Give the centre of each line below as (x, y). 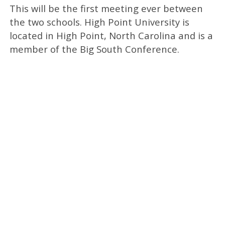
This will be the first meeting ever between (106, 8)
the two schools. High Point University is (99, 22)
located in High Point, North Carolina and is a (111, 35)
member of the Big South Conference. (94, 49)
